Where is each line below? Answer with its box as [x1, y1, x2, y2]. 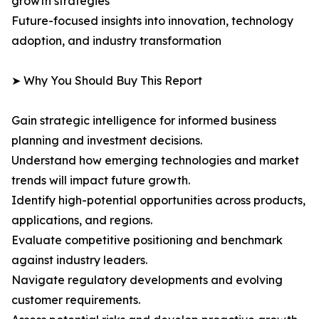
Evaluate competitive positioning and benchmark [11, 233, 283, 248]
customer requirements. [11, 293, 140, 308]
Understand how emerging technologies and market [11, 153, 299, 168]
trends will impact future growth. [11, 173, 190, 188]
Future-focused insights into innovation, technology [11, 14, 293, 28]
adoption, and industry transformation [11, 33, 221, 48]
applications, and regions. [11, 213, 152, 228]
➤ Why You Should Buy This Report [11, 73, 202, 88]
